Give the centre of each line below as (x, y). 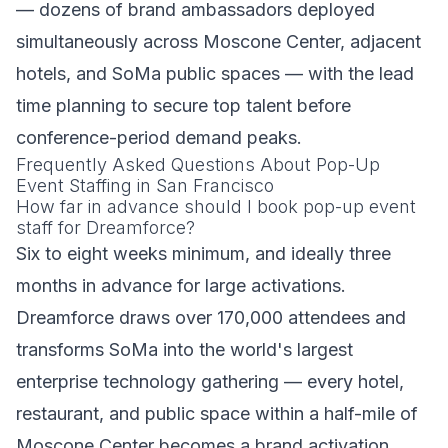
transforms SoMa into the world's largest (184, 349)
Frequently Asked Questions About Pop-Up (198, 164)
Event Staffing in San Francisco (145, 185)
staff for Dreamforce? (105, 227)
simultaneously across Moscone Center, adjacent (218, 41)
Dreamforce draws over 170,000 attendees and (211, 317)
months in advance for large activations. (181, 285)
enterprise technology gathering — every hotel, (210, 381)
